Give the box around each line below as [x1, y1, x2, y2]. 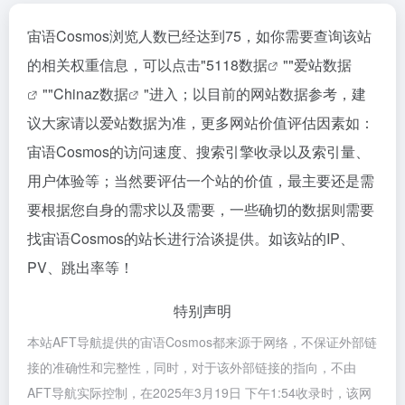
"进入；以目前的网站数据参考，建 [144, 83, 366, 104]
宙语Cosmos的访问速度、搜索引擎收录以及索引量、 [27, 141, 370, 162]
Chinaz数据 [53, 83, 128, 104]
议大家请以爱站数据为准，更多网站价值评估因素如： [27, 112, 374, 133]
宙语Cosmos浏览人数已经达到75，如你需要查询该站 [27, 25, 372, 46]
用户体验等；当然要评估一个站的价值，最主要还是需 [27, 170, 374, 191]
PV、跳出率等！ [27, 257, 134, 278]
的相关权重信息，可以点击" [27, 54, 206, 75]
